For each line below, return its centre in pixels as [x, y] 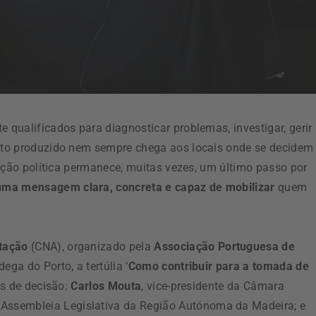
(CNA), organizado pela [91, 247]
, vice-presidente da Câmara [213, 286]
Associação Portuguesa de [225, 247]
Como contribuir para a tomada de [218, 267]
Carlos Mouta [106, 286]
